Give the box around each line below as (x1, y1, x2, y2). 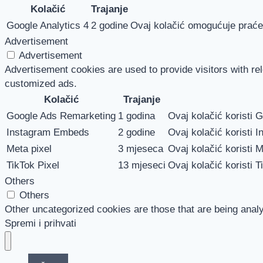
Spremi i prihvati (5, 218, 76, 230)
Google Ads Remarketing (6, 110, 116, 122)
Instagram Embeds (6, 127, 89, 139)
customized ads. (5, 78, 77, 90)
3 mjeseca (118, 143, 163, 155)
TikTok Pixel (6, 160, 59, 171)
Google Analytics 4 (6, 20, 89, 32)
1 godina (118, 110, 155, 122)
